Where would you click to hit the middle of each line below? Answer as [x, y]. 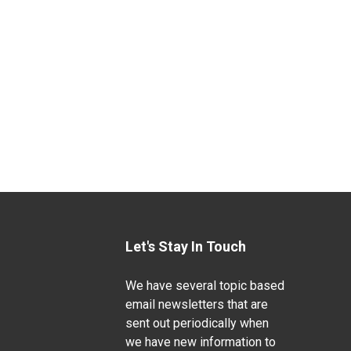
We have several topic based [204, 286]
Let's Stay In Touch [185, 247]
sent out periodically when [197, 324]
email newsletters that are [196, 305]
